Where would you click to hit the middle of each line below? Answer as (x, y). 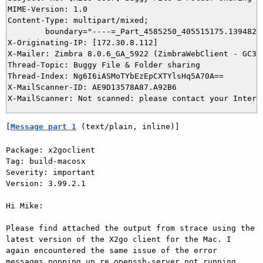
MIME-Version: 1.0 (48, 9)
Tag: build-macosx (48, 161)
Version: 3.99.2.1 (48, 183)
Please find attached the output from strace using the (130, 228)
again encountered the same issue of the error (112, 250)
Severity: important (53, 172)
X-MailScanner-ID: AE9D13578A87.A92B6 (92, 87)
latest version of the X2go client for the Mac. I (119, 239)
